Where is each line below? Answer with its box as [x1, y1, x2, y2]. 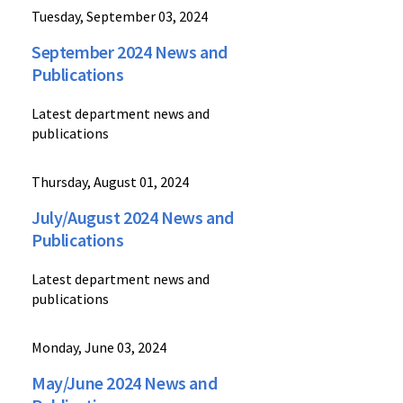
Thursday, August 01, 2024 [31, 173, 189, 191]
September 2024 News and [31, 40, 228, 63]
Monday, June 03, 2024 [31, 338, 166, 356]
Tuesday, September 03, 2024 [31, 7, 208, 25]
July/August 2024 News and [31, 206, 235, 228]
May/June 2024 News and [31, 372, 218, 394]
